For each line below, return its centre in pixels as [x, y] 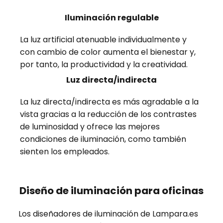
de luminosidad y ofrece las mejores [90, 127]
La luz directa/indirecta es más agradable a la [110, 102]
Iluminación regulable [111, 18]
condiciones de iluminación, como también [103, 139]
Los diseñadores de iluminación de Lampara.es [108, 214]
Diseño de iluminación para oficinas [111, 191]
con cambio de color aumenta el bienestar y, [108, 52]
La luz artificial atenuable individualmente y [104, 40]
